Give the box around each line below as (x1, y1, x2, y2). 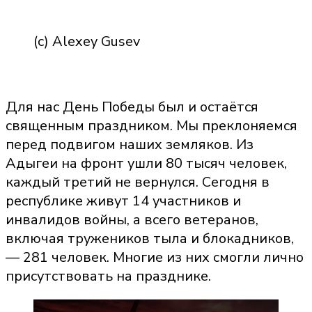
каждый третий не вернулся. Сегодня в (6, 172, 270, 192)
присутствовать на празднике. (6, 266, 211, 286)
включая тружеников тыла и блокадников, (6, 228, 294, 248)
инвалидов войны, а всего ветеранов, (6, 210, 258, 229)
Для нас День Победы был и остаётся (6, 97, 258, 116)
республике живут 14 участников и (6, 191, 241, 210)
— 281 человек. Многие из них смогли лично (6, 247, 304, 267)
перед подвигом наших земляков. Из (6, 134, 253, 154)
